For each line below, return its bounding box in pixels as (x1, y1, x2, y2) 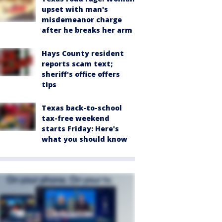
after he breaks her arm (42, 25, 132, 35)
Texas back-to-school (42, 103, 122, 113)
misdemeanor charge (42, 15, 122, 25)
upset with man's (42, 4, 108, 14)
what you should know (42, 134, 127, 144)
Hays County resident (42, 49, 124, 58)
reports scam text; (42, 59, 112, 69)
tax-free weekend (42, 113, 110, 123)
